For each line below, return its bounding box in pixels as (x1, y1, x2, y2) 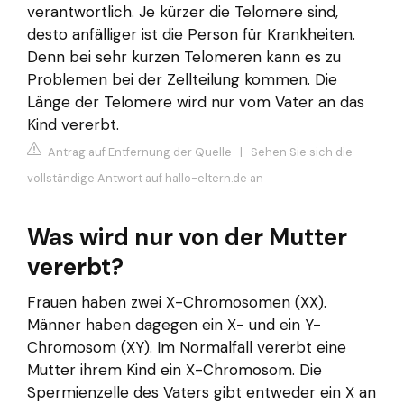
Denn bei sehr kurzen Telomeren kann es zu (27, 47, 341, 68)
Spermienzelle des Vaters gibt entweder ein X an (27, 381, 376, 402)
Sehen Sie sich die (251, 143, 353, 160)
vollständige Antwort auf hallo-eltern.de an (27, 170, 263, 186)
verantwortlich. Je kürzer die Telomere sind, (27, 2, 338, 23)
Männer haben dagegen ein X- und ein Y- (27, 314, 321, 335)
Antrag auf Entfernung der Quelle (45, 143, 232, 160)
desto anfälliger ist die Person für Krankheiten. (27, 24, 355, 45)
